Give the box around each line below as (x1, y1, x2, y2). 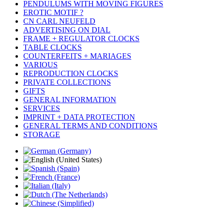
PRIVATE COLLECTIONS (23, 78, 111, 87)
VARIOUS (23, 61, 58, 69)
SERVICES (23, 104, 60, 113)
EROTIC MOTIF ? (23, 8, 83, 17)
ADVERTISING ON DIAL (23, 26, 110, 34)
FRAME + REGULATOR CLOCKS (23, 34, 139, 43)
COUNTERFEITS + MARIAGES (23, 52, 131, 61)
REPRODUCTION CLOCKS (23, 69, 118, 78)
